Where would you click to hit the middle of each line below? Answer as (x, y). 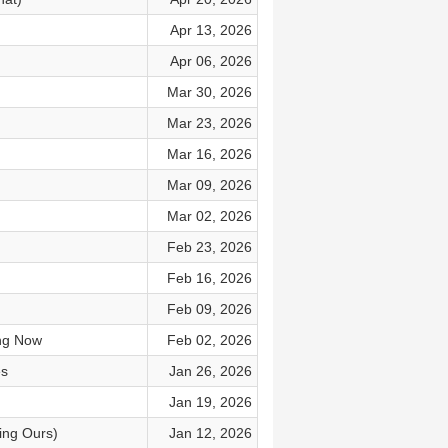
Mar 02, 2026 (209, 216)
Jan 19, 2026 (210, 402)
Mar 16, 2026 (209, 154)
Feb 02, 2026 (209, 340)
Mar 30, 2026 (209, 92)
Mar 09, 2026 (209, 185)
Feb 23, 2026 (209, 247)
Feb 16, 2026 (209, 278)
